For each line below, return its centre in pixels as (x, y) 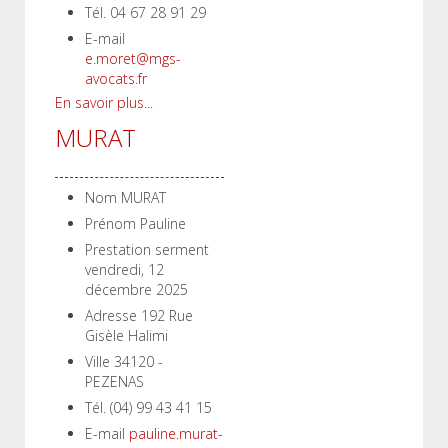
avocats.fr (116, 78)
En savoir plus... (104, 102)
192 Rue (167, 315)
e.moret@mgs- (133, 58)
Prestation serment (147, 249)
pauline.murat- (176, 433)
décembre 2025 (136, 289)
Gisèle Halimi (126, 335)
